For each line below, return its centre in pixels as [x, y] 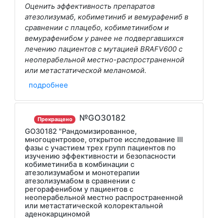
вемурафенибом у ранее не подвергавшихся [104, 38]
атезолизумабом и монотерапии [82, 173]
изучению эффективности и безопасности [100, 156]
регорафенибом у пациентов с [79, 189]
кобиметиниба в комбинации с [80, 164]
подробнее [48, 85]
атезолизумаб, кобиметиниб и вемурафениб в [107, 17]
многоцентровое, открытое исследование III [104, 139]
